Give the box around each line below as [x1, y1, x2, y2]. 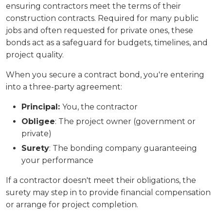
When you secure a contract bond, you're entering [6, 70, 204, 79]
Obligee [21, 117, 55, 126]
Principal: [21, 102, 62, 111]
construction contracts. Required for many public [6, 14, 199, 23]
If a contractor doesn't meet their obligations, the [6, 176, 196, 185]
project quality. [6, 50, 64, 59]
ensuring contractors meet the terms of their [6, 1, 181, 11]
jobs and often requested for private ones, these [6, 26, 193, 35]
